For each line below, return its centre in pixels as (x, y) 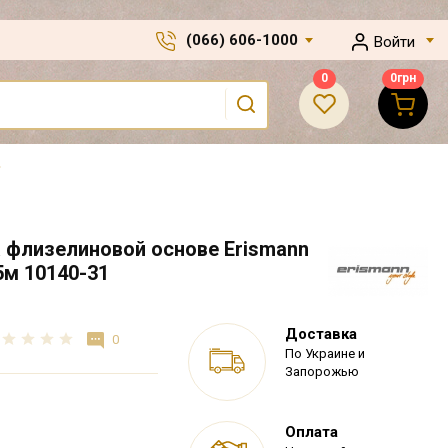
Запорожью (322, 371)
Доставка (321, 334)
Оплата (311, 432)
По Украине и (325, 353)
